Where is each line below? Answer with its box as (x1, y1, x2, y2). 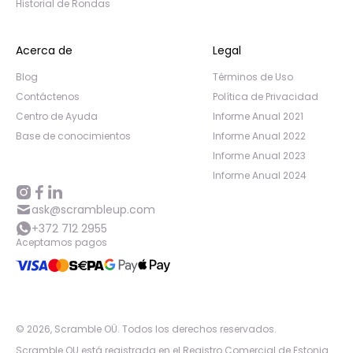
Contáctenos (16, 90, 80, 103)
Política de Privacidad (213, 90, 318, 103)
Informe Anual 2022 (213, 129, 306, 143)
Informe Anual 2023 (213, 149, 306, 162)
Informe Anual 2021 (213, 110, 303, 123)
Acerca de (16, 43, 72, 58)
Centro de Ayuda (16, 110, 98, 123)
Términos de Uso (213, 70, 293, 84)
